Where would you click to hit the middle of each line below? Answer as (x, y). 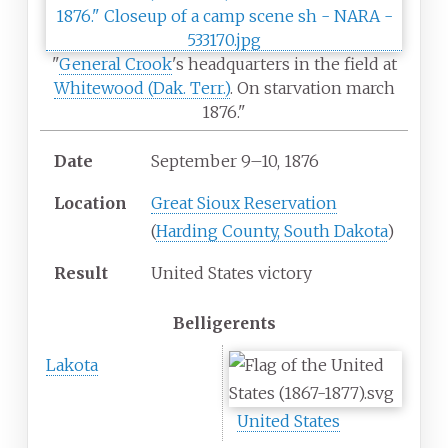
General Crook (115, 64)
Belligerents (224, 323)
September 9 (200, 161)
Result (81, 273)
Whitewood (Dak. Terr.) (141, 88)
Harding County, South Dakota (271, 231)
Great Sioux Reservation (244, 203)
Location (90, 203)
